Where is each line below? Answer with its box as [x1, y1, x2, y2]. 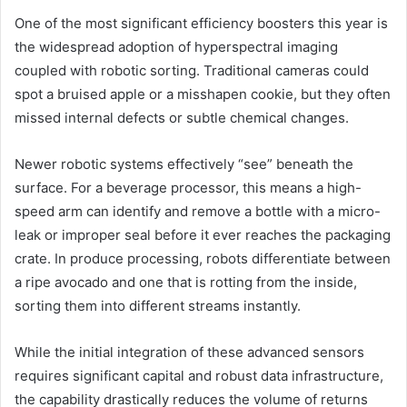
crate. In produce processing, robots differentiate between [15, 249, 391, 267]
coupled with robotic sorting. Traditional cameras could [15, 61, 369, 79]
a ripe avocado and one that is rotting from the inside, [15, 273, 357, 291]
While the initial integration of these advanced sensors [15, 342, 364, 361]
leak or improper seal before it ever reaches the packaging [15, 225, 391, 243]
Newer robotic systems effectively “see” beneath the [15, 154, 353, 173]
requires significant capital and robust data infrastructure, [15, 366, 383, 384]
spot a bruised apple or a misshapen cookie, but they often [15, 84, 391, 103]
